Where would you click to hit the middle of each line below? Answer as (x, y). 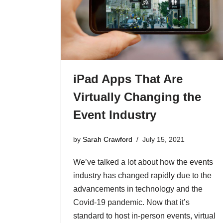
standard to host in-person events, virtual (144, 216)
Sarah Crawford (107, 140)
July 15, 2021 (163, 140)
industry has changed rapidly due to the (142, 176)
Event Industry (114, 114)
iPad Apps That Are (128, 79)
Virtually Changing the (137, 97)
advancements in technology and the (138, 189)
